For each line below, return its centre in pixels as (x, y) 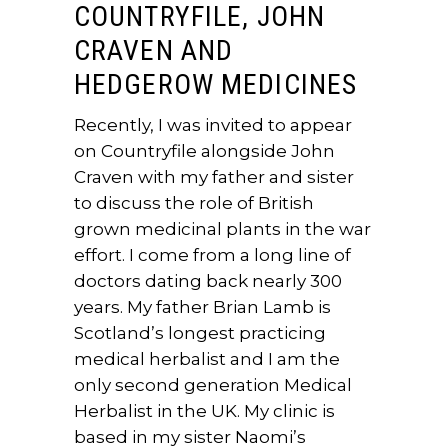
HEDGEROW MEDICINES (216, 84)
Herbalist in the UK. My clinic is (204, 411)
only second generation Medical (213, 385)
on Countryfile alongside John (204, 151)
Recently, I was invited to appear (213, 125)
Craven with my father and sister (214, 177)
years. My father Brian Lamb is (202, 307)
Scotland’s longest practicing (200, 333)
